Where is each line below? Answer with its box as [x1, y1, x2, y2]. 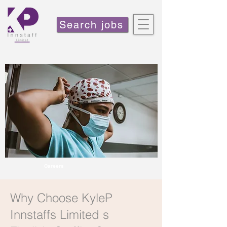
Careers [44, 163, 64, 169]
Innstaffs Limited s [10, 207, 109, 222]
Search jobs [59, 18, 124, 31]
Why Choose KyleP [10, 191, 112, 205]
